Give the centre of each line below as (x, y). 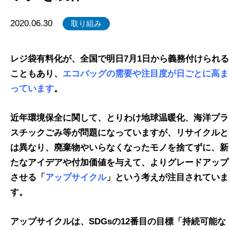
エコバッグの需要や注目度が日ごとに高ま (146, 74)
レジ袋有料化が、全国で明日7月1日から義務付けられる (120, 59)
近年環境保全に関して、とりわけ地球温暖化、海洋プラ (119, 118)
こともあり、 (36, 74)
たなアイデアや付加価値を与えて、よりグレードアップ (119, 163)
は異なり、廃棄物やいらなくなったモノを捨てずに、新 (119, 148)
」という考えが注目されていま (167, 178)
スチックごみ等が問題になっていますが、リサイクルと (119, 133)
